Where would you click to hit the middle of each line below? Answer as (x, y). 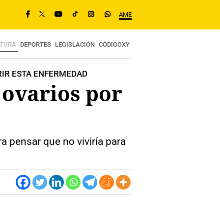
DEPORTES (36, 44)
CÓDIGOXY (114, 44)
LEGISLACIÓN (75, 44)
